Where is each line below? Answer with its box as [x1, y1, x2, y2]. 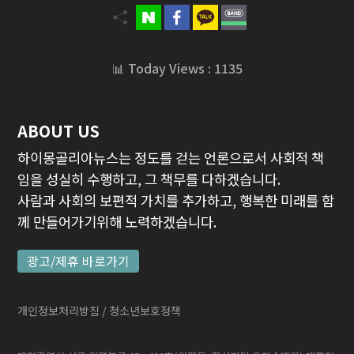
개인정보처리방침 [17, 302, 100, 318]
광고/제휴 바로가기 [27, 251, 130, 270]
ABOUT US [17, 119, 100, 142]
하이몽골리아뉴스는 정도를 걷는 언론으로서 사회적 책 [17, 147, 325, 168]
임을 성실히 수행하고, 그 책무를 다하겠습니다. [17, 168, 281, 189]
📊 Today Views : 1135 [111, 58, 243, 77]
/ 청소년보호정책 [102, 302, 182, 318]
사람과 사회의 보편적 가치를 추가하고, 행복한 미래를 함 [17, 190, 335, 210]
